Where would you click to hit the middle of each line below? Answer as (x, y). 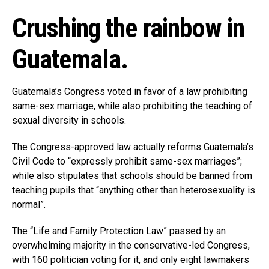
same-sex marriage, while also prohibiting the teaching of (132, 106)
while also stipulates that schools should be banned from (132, 176)
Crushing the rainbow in (128, 29)
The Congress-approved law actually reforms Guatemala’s (133, 147)
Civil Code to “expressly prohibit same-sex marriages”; (127, 162)
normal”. (29, 205)
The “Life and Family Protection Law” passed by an (119, 231)
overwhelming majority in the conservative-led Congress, (131, 246)
